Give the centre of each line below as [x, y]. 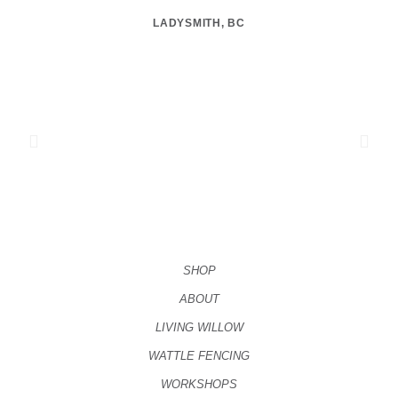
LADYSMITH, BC [199, 24]
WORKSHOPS [199, 384]
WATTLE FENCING [199, 355]
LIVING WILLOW [199, 327]
